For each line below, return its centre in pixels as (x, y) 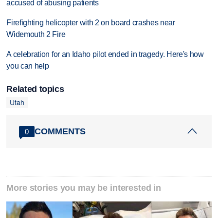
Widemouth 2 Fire (36, 35)
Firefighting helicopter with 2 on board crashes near (91, 23)
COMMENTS (60, 131)
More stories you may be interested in (84, 188)
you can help (28, 66)
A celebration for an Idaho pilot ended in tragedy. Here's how (105, 54)
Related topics (35, 89)
